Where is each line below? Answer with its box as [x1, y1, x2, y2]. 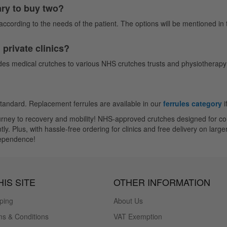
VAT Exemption [113, 211, 162, 221]
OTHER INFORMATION [113, 175, 210, 188]
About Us [113, 195, 143, 206]
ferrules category [163, 98, 222, 109]
